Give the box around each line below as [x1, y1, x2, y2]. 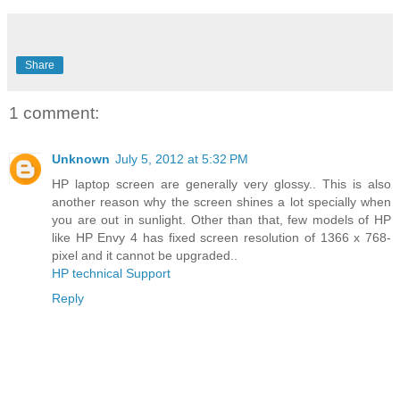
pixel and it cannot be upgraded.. [52, 248, 237, 263]
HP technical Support [52, 266, 171, 281]
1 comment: [9, 103, 99, 122]
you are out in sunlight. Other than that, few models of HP [52, 212, 391, 228]
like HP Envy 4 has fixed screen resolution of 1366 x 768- [52, 230, 391, 246]
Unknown [52, 152, 110, 167]
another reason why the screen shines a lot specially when [52, 195, 391, 210]
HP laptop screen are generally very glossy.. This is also [52, 177, 391, 192]
